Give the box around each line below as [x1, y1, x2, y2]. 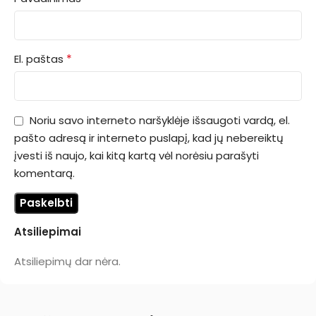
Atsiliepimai [14, 224, 81, 239]
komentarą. [14, 165, 75, 181]
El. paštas [14, 51, 66, 67]
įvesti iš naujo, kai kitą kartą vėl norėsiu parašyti [14, 147, 259, 163]
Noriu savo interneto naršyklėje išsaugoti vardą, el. [30, 113, 290, 128]
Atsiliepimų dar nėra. [14, 253, 121, 269]
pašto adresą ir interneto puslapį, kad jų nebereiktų [14, 130, 284, 145]
